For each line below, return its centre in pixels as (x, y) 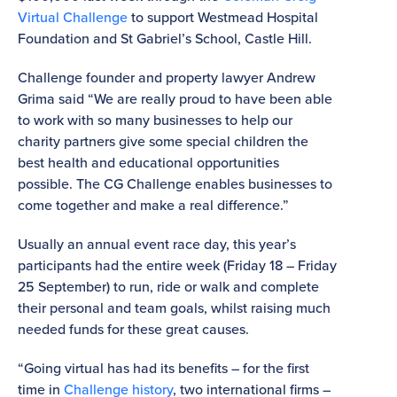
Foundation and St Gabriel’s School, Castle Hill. (165, 39)
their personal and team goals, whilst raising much (174, 308)
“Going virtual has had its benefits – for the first (163, 369)
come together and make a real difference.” (153, 206)
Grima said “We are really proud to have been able (175, 99)
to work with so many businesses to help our (155, 121)
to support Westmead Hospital (223, 18)
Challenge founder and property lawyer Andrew (167, 78)
